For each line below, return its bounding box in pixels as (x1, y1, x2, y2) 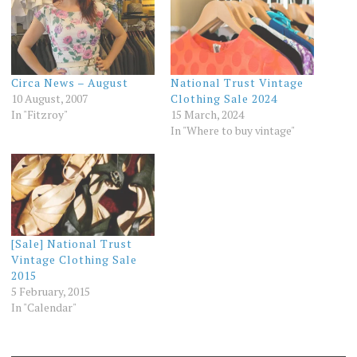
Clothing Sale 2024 (171, 90, 277, 106)
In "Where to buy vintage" (171, 122, 295, 138)
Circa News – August (10, 74, 128, 90)
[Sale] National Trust (10, 235, 132, 251)
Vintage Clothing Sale (10, 251, 137, 267)
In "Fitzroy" (10, 106, 68, 122)
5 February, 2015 (10, 283, 90, 299)
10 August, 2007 (10, 90, 88, 106)
